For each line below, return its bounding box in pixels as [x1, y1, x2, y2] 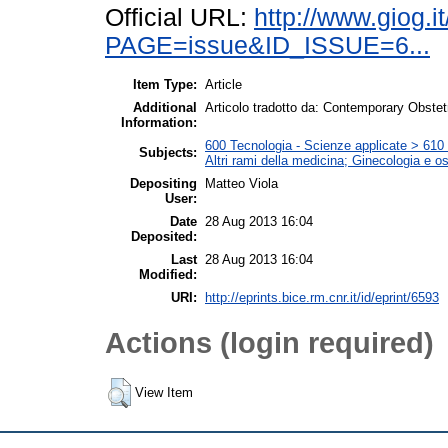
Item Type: [133, 77, 197, 93]
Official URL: [105, 3, 254, 31]
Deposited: [131, 229, 197, 245]
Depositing [130, 176, 197, 192]
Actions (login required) [105, 325, 434, 359]
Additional [133, 100, 197, 116]
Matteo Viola [205, 176, 278, 192]
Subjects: [139, 145, 197, 161]
